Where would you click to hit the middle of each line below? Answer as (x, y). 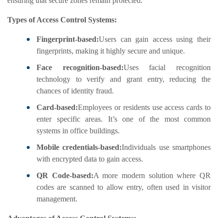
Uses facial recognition (167, 68)
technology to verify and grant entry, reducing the (124, 79)
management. (57, 199)
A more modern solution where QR (152, 176)
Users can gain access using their (155, 39)
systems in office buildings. (78, 131)
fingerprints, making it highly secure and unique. (111, 51)
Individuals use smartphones (166, 147)
